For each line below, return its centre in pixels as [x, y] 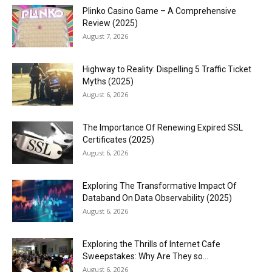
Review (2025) [110, 23]
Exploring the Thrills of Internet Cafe [151, 244]
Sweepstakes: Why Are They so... [145, 256]
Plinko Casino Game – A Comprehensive [159, 11]
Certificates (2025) [118, 139]
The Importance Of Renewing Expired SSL [163, 127]
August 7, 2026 [105, 36]
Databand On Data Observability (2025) [157, 198]
